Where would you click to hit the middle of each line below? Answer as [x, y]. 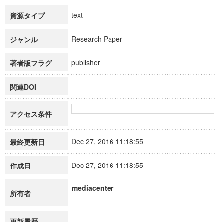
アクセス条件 [31, 114]
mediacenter [93, 188]
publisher [90, 62]
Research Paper [101, 39]
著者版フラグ [31, 63]
